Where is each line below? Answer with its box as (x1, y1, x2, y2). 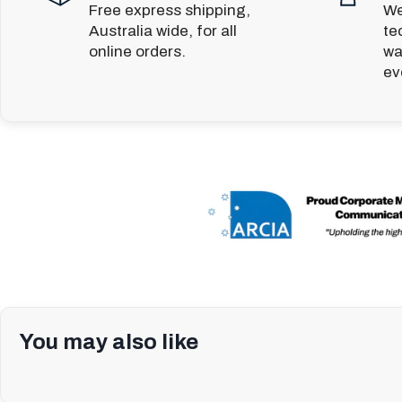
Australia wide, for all (89, 22, 237, 40)
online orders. (89, 43, 186, 61)
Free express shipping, (89, 2, 250, 20)
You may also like (19, 330, 198, 354)
